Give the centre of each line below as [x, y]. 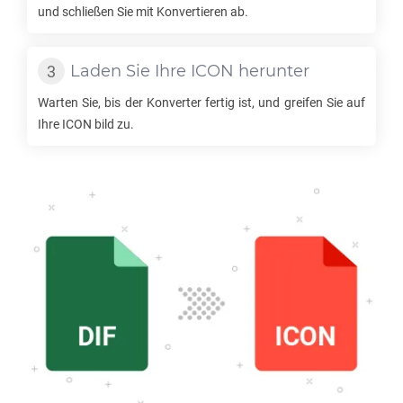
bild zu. [113, 124]
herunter [272, 71]
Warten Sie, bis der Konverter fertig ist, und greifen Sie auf [201, 103]
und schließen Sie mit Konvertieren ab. [143, 12]
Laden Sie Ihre [130, 71]
